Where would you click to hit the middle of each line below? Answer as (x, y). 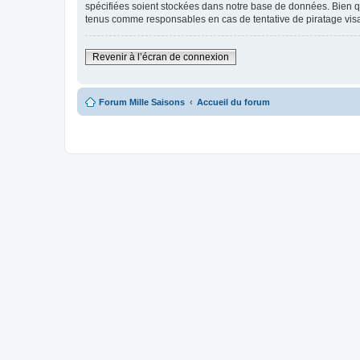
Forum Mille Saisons (142, 102)
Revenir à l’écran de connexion (161, 57)
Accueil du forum (233, 102)
